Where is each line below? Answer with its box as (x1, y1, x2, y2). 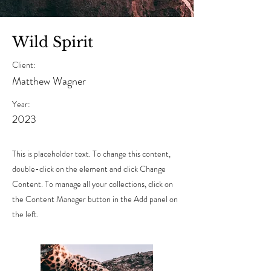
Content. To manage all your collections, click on (12, 177, 173, 190)
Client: (12, 58, 36, 71)
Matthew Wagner (12, 73, 86, 89)
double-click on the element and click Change (12, 162, 166, 175)
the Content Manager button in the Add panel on (12, 192, 178, 205)
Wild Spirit (12, 33, 93, 51)
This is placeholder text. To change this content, (12, 147, 171, 160)
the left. (12, 207, 39, 220)
